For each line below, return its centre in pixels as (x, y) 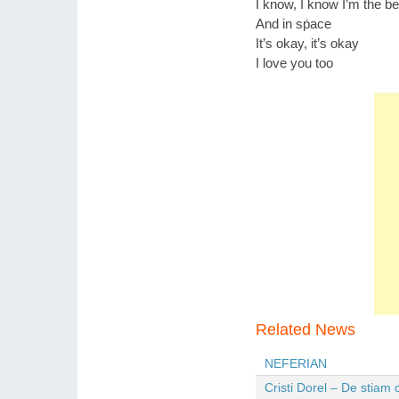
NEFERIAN (296, 363)
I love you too (294, 62)
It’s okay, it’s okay (307, 43)
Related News (305, 329)
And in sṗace (293, 23)
